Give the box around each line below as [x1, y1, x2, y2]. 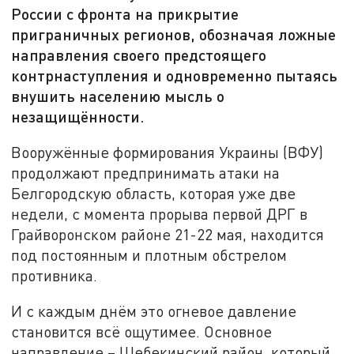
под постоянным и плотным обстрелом [11, 245, 288, 264]
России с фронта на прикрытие [11, 4, 239, 24]
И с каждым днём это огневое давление [11, 302, 297, 321]
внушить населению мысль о [11, 86, 225, 106]
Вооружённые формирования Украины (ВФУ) [11, 142, 324, 161]
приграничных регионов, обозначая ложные [11, 24, 337, 44]
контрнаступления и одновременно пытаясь [11, 66, 338, 85]
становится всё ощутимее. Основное [11, 322, 273, 341]
